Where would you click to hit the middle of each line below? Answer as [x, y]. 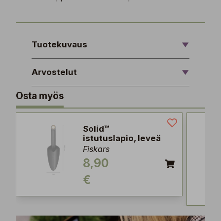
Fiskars [96, 149]
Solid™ [96, 129]
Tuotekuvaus [59, 44]
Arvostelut [54, 72]
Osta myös [40, 96]
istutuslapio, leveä [122, 138]
